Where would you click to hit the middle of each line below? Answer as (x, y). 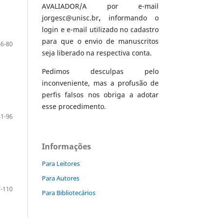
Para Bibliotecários (69, 193)
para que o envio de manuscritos (100, 41)
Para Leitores (61, 164)
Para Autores (61, 178)
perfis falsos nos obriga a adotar (100, 95)
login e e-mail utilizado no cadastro (100, 30)
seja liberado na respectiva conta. (97, 53)
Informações (66, 147)
